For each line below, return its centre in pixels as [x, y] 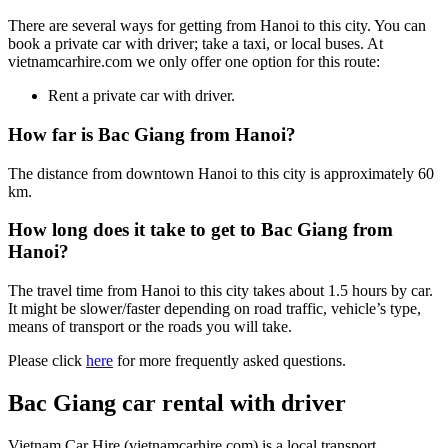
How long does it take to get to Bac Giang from [200, 230]
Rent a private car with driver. [141, 96]
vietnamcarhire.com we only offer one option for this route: [194, 62]
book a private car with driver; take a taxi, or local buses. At [195, 44]
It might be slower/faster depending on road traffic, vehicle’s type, [214, 309]
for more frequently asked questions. [229, 361]
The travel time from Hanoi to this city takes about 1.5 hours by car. [220, 291]
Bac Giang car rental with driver [177, 403]
